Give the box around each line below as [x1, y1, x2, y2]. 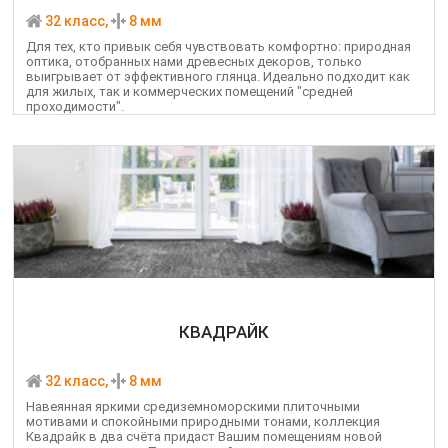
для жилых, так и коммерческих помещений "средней [26, 84, 353, 100]
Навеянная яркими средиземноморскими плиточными [26, 399, 360, 415]
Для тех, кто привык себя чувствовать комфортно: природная [26, 39, 411, 55]
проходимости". [26, 99, 124, 115]
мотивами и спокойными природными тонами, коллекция [26, 414, 380, 430]
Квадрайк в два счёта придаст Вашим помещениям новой [26, 429, 382, 445]
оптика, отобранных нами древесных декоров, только [26, 54, 362, 70]
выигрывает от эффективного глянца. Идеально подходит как [26, 69, 410, 85]
